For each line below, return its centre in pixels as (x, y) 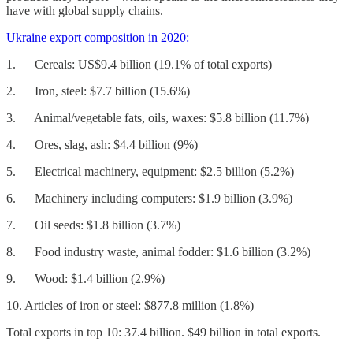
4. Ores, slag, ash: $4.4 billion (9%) (102, 145)
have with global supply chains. (85, 11)
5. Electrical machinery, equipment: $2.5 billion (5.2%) (150, 172)
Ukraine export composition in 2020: (98, 38)
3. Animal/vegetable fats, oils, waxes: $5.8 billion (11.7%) (158, 118)
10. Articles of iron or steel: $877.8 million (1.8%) (130, 306)
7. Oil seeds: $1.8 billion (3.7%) (93, 225)
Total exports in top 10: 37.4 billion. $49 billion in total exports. (163, 333)
